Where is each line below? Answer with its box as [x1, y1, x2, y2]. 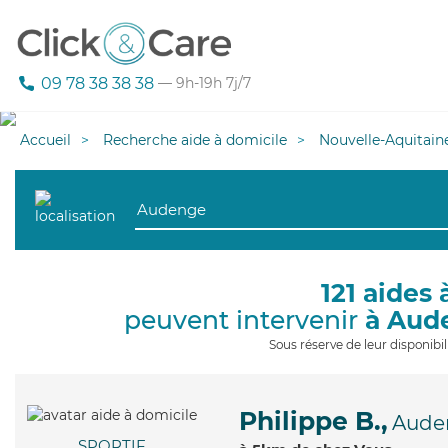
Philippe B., [239, 406, 388, 436]
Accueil [20, 131, 71, 149]
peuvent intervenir [123, 305, 365, 335]
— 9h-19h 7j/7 [154, 74, 251, 93]
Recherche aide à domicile [103, 131, 287, 149]
